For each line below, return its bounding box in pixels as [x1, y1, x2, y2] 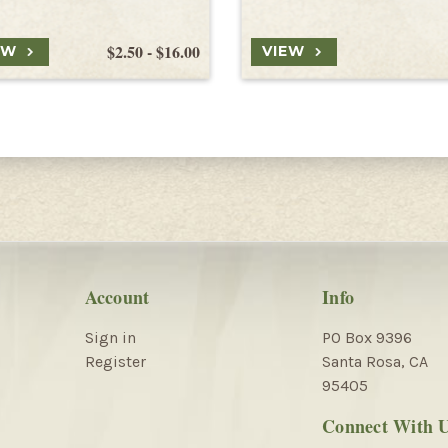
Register [84, 351, 146, 371]
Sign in [84, 327, 136, 347]
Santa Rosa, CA [322, 351, 428, 371]
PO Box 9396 [322, 327, 412, 347]
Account [84, 283, 150, 310]
